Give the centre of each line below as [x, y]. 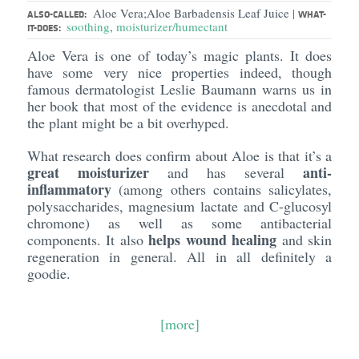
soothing [88, 26]
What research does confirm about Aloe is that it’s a [179, 155]
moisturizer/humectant [171, 26]
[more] [179, 324]
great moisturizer [88, 172]
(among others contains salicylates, [222, 189]
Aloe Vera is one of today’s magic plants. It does [179, 55]
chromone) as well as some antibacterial [179, 223]
